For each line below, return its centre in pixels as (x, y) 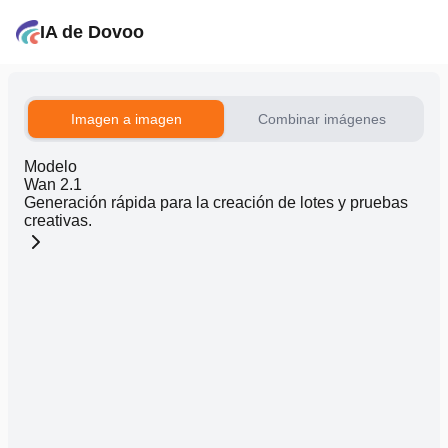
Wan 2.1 (53, 184)
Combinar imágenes (322, 119)
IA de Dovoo (92, 32)
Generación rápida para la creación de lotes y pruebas (216, 202)
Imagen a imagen (126, 119)
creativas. (58, 220)
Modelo (50, 166)
